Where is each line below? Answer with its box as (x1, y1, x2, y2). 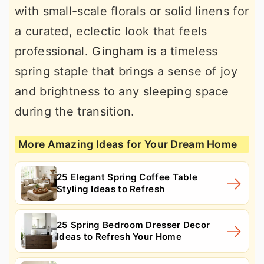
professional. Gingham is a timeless (15, 44, 218, 58)
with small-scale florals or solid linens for (15, 4, 249, 18)
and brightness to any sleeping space (15, 84, 229, 98)
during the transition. (15, 104, 135, 118)
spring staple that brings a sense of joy (15, 64, 237, 78)
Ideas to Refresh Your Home (57, 230, 181, 242)
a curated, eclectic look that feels (15, 24, 207, 38)
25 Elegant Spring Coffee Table (57, 171, 198, 183)
